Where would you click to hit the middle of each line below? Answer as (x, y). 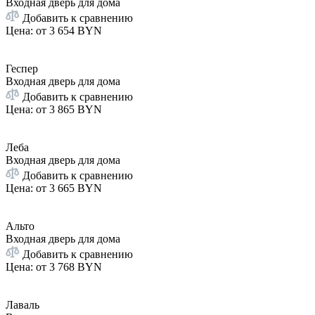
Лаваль (22, 305)
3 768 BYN (76, 267)
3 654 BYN (76, 31)
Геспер (22, 69)
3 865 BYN (76, 110)
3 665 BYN (76, 188)
